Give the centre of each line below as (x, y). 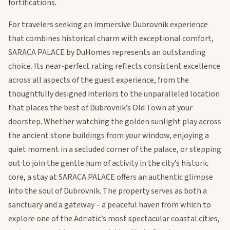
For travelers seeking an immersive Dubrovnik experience (108, 25)
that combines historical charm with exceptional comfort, (111, 39)
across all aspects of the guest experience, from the (99, 80)
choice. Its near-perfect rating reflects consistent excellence (114, 66)
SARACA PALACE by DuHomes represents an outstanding (107, 53)
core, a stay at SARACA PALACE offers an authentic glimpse (111, 177)
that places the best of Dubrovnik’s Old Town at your (100, 108)
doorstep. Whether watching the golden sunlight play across (115, 122)
